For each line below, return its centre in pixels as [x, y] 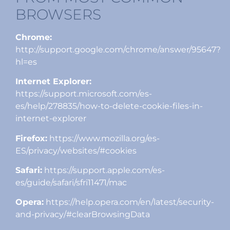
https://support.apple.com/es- [103, 170]
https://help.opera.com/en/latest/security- [129, 202]
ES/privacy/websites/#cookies [76, 150]
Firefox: [31, 138]
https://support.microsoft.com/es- [84, 94]
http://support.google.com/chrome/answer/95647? [118, 49]
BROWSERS [58, 14]
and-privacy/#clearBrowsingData [83, 215]
